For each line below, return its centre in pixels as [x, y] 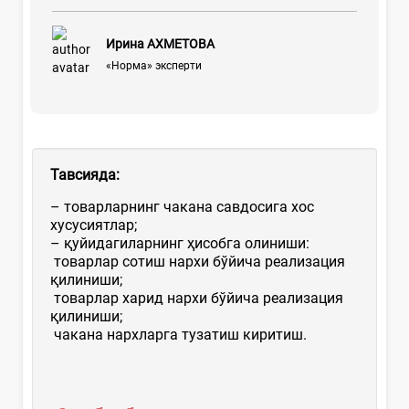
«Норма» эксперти [153, 65]
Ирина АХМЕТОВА [160, 43]
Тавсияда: [85, 174]
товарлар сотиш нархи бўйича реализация [198, 261]
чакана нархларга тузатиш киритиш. [178, 334]
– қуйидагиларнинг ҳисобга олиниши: [180, 243]
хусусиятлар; [94, 225]
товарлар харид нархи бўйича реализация [197, 298]
